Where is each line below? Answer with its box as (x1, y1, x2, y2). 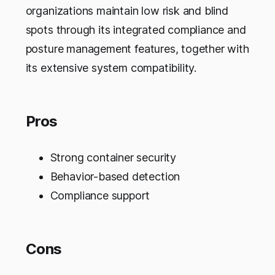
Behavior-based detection (50, 169, 180, 183)
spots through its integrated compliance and (25, 23, 246, 36)
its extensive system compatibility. (25, 61, 197, 74)
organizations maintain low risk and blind (25, 4, 228, 17)
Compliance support (50, 188, 150, 202)
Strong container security (50, 150, 176, 164)
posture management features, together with (25, 42, 249, 55)
